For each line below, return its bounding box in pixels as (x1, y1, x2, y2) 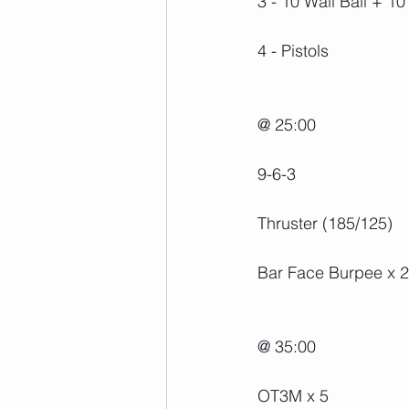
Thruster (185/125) (257, 212, 393, 234)
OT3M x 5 (257, 384, 329, 406)
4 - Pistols (257, 39, 329, 61)
